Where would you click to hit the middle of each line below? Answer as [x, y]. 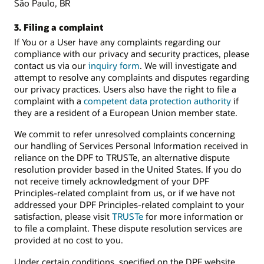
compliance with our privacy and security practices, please [132, 54]
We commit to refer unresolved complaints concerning [125, 134]
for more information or [193, 217]
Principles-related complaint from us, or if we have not [125, 193]
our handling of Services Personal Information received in [131, 146]
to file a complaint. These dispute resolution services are [128, 228]
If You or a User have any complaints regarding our [118, 42]
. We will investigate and [188, 66]
